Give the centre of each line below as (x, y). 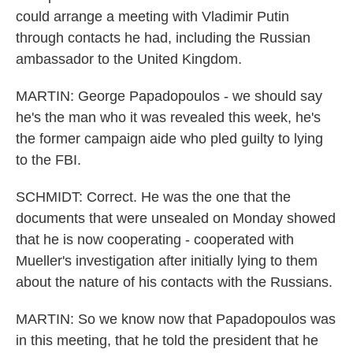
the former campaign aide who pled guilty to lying (169, 139)
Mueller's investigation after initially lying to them (167, 261)
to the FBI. (48, 160)
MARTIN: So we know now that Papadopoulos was (176, 319)
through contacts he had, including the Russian (163, 38)
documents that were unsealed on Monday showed (176, 218)
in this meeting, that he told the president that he (167, 340)
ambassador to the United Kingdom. (129, 59)
